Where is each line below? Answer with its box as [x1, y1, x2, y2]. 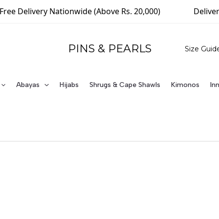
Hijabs [59, 81, 79, 89]
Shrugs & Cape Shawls [89, 81, 160, 89]
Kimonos [171, 81, 199, 89]
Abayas [16, 81, 40, 89]
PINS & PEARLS [67, 42, 152, 55]
